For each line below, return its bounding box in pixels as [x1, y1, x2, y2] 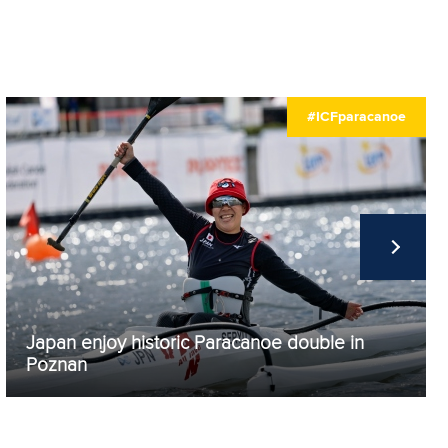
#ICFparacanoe [307, 109, 406, 124]
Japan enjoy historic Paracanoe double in [26, 333, 364, 353]
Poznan [26, 355, 87, 375]
